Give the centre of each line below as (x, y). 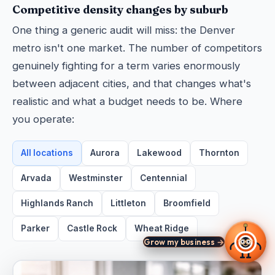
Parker (35, 228)
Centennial (164, 178)
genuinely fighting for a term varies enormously (126, 66)
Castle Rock (92, 228)
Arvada (36, 178)
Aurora (105, 153)
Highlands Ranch (57, 203)
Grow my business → (184, 242)
